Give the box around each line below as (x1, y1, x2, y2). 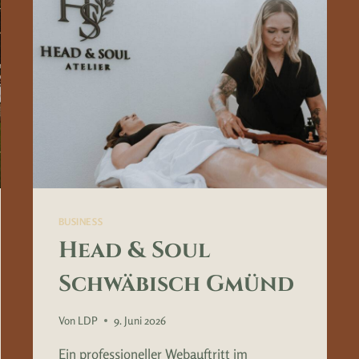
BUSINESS (58, 215, 103, 228)
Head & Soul (58, 235, 210, 265)
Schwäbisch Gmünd (58, 268, 294, 299)
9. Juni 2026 (113, 313, 166, 327)
